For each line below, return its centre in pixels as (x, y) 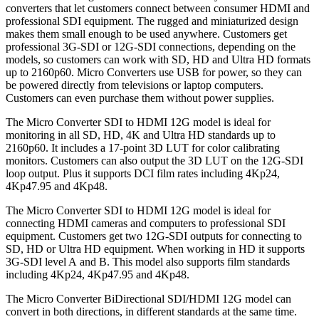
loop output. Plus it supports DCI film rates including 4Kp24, (143, 174)
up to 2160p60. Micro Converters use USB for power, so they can (154, 73)
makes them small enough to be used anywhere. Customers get (146, 34)
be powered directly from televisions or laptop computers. (135, 85)
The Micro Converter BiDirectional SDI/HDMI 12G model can (148, 299)
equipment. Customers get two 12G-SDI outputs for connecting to (154, 236)
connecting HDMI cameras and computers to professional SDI (146, 224)
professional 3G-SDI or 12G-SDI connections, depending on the (151, 47)
